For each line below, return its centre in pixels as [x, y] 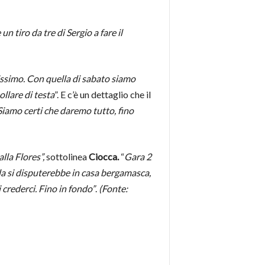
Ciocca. [104, 157]
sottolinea [67, 157]
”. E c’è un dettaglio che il [102, 95]
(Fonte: [113, 189]
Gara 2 [138, 157]
